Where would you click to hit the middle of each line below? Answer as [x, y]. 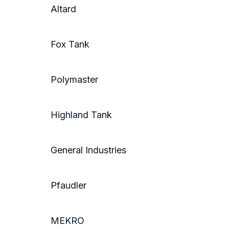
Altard [58, 9]
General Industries [83, 150]
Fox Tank [65, 44]
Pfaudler [63, 186]
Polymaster [69, 80]
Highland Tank [76, 115]
